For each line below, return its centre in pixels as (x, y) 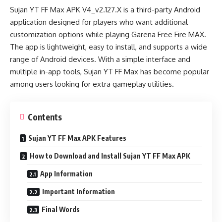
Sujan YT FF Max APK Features (77, 138)
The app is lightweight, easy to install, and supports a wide (109, 47)
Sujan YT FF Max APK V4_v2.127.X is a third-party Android (105, 10)
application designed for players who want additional (99, 22)
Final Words (61, 209)
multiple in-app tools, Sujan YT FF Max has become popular (110, 72)
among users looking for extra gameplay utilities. (92, 84)
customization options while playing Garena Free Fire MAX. (108, 34)
